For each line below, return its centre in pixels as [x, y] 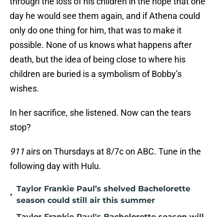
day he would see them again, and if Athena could [105, 16]
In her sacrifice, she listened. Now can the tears [100, 113]
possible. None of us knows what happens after [101, 45]
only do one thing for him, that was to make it [96, 31]
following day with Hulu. [55, 166]
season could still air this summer [86, 201]
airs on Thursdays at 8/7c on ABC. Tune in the [113, 152]
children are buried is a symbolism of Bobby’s [96, 74]
